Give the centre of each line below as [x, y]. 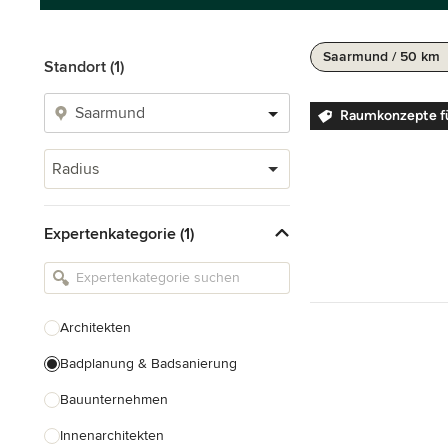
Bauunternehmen [114, 399]
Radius [75, 169]
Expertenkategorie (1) [119, 233]
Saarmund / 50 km [381, 56]
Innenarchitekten [112, 435]
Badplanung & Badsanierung [148, 363]
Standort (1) [84, 67]
